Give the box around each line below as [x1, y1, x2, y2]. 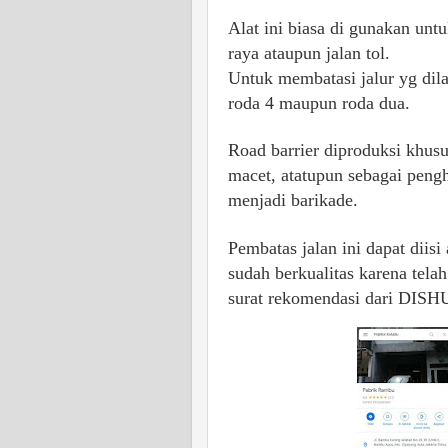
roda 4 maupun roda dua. [228, 92, 410, 113]
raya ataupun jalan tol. [228, 42, 390, 63]
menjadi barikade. [228, 190, 358, 211]
